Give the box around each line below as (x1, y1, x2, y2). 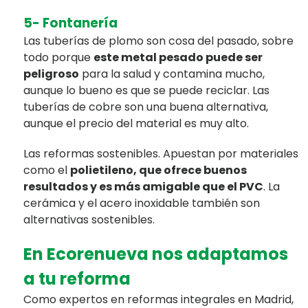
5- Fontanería (23, 13, 118, 32)
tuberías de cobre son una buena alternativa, (23, 98, 268, 115)
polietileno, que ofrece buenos (69, 162, 247, 178)
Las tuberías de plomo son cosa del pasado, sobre (23, 32, 294, 49)
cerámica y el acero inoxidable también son (23, 195, 260, 211)
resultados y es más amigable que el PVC (23, 178, 263, 195)
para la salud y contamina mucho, (78, 65, 265, 82)
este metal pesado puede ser (93, 49, 263, 65)
